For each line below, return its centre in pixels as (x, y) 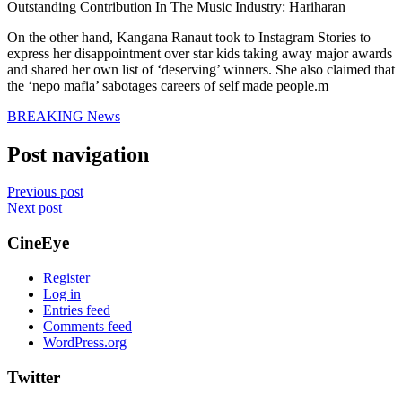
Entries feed (77, 310)
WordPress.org (85, 342)
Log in (62, 293)
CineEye (38, 243)
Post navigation (78, 154)
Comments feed (87, 326)
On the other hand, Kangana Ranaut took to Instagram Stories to (189, 37)
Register (66, 277)
